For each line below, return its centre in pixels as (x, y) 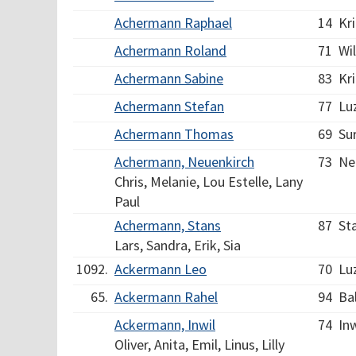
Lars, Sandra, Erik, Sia (178, 245)
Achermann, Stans (168, 225)
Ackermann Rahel (166, 297)
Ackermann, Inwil (165, 325)
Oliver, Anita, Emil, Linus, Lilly (199, 344)
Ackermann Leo (161, 269)
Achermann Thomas (174, 134)
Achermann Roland (170, 50)
